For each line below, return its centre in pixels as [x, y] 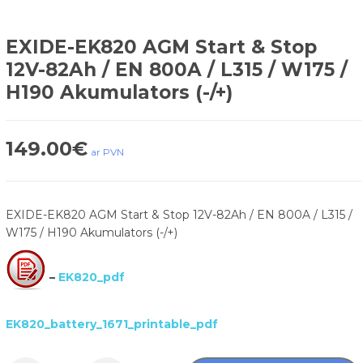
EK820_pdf [91, 278]
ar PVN [107, 152]
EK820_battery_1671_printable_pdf [111, 324]
